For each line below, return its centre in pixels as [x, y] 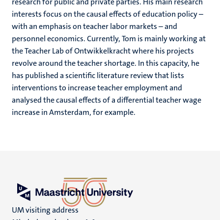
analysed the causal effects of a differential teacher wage [107, 100]
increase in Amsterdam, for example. [74, 112]
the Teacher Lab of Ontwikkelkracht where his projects [103, 51]
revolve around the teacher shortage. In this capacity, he [106, 63]
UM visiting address [45, 210]
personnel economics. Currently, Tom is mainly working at [109, 39]
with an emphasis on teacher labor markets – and [95, 26]
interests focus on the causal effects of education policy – [108, 14]
